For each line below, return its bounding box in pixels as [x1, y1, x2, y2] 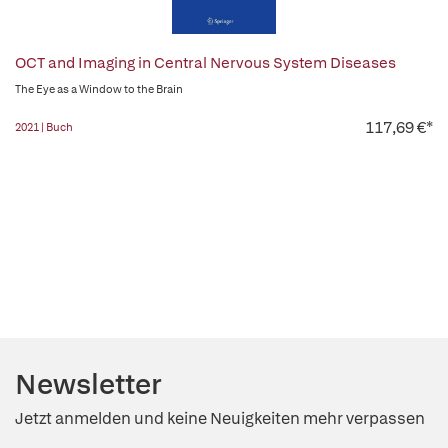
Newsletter [15, 366, 162, 402]
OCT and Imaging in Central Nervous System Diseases [15, 53, 396, 73]
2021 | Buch [15, 120, 73, 134]
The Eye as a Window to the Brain [15, 82, 183, 96]
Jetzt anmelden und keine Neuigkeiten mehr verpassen [15, 408, 425, 429]
